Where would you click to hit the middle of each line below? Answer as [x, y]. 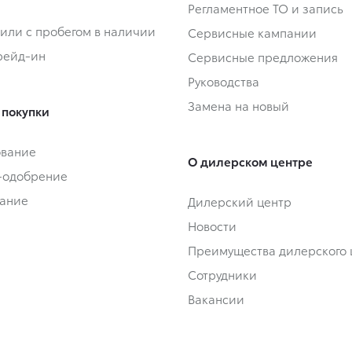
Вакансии [216, 299]
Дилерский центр [240, 202]
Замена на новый [238, 106]
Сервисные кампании [252, 33]
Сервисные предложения [263, 57]
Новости [212, 226]
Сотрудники [222, 275]
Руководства [224, 81]
